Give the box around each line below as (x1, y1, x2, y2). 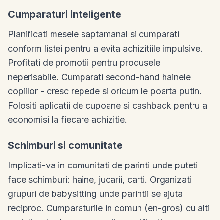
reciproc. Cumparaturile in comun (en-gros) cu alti (8, 202, 210, 213)
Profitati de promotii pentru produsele (8, 57, 160, 68)
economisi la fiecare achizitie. (8, 114, 127, 125)
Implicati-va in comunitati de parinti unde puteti (8, 160, 198, 170)
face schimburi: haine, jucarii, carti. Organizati (8, 174, 192, 185)
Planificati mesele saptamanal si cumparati (8, 28, 179, 39)
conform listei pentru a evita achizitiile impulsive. (8, 43, 203, 54)
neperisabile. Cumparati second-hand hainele (8, 71, 191, 82)
